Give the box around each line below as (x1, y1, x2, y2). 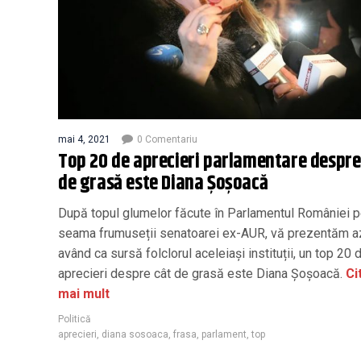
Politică (58, 313, 91, 325)
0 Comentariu (137, 133, 197, 145)
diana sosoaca (102, 328, 168, 340)
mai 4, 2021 (58, 133, 110, 145)
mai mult (58, 285, 110, 301)
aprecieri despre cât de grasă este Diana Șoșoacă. (58, 265, 342, 281)
